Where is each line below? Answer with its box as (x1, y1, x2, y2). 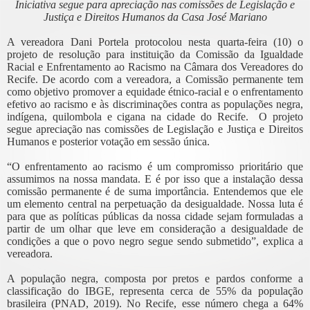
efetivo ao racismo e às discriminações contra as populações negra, (7, 98, 303, 111)
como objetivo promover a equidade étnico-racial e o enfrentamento (7, 86, 303, 98)
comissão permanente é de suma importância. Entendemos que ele (7, 185, 303, 198)
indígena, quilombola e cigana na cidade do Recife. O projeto (7, 111, 303, 123)
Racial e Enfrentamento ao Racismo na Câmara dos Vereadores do (7, 61, 303, 73)
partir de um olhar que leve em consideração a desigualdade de (7, 223, 303, 235)
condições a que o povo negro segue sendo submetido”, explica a (7, 235, 303, 248)
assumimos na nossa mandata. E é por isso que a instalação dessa (7, 173, 303, 185)
